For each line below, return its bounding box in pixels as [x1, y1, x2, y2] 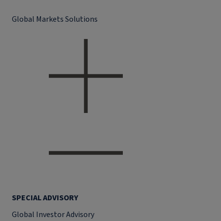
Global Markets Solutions [12, 14, 98, 25]
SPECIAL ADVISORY [12, 192, 78, 203]
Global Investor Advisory [12, 209, 94, 220]
